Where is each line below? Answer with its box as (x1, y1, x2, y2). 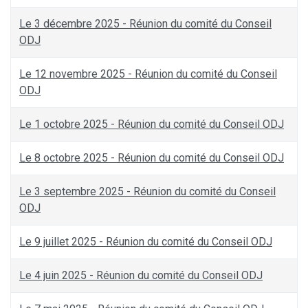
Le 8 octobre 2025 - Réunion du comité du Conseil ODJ (19, 151, 284, 165)
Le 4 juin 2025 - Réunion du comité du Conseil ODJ (19, 269, 263, 283)
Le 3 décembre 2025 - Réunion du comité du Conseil (19, 17, 272, 31)
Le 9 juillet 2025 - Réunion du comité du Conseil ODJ (19, 235, 272, 249)
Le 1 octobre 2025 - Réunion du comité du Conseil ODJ (19, 118, 284, 131)
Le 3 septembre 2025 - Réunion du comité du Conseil (19, 185, 276, 199)
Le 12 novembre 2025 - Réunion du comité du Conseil (19, 67, 277, 81)
